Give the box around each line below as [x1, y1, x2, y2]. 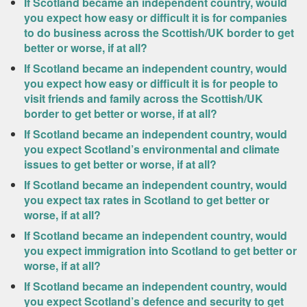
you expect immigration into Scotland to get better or [24, 243, 297, 258]
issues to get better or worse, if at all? [24, 156, 217, 172]
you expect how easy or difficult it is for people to [24, 75, 278, 91]
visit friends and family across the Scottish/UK [24, 90, 263, 106]
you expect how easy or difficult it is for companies [24, 10, 287, 25]
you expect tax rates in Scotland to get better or [24, 192, 269, 208]
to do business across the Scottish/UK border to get [24, 25, 294, 40]
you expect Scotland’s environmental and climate [24, 141, 280, 157]
